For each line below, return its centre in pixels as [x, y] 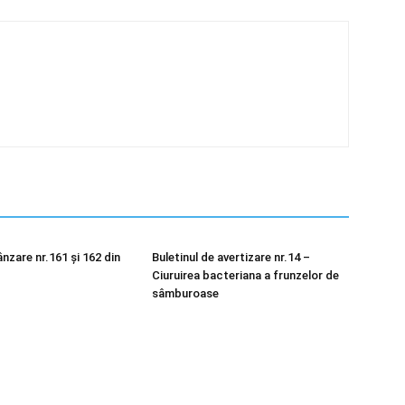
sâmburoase [185, 293]
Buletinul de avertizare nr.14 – [231, 257]
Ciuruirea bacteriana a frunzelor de [245, 275]
